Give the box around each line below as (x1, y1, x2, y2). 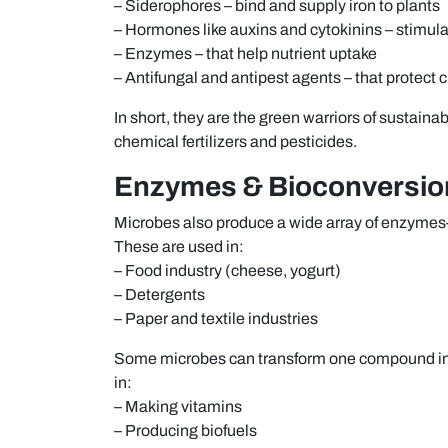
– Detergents (114, 285, 205, 303)
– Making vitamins (114, 397, 242, 415)
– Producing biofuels (114, 421, 257, 439)
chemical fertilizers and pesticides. (114, 132, 357, 150)
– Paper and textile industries (114, 309, 318, 327)
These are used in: (114, 237, 244, 255)
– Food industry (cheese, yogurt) (114, 261, 341, 279)
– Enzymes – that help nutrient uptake (114, 44, 377, 62)
